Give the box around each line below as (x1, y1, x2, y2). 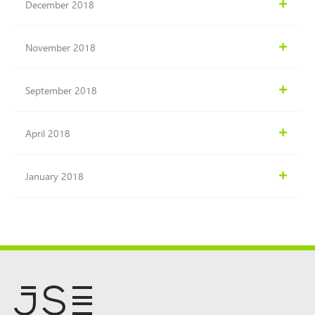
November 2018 (25, 39, 96, 56)
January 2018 (25, 167, 84, 184)
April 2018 (25, 124, 70, 141)
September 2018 (25, 82, 97, 98)
